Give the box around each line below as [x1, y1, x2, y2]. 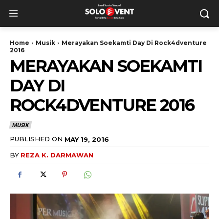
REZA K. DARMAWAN [21, 151, 93, 159]
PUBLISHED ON [10, 134, 63, 143]
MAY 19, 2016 [65, 135, 109, 143]
